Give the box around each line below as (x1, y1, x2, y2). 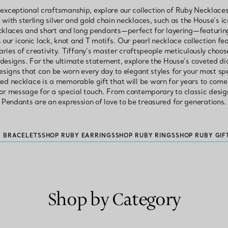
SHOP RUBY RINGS (115, 132, 176, 139)
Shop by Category (47, 189, 181, 212)
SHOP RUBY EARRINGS (41, 132, 116, 139)
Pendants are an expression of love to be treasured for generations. (1, 97, 227, 107)
